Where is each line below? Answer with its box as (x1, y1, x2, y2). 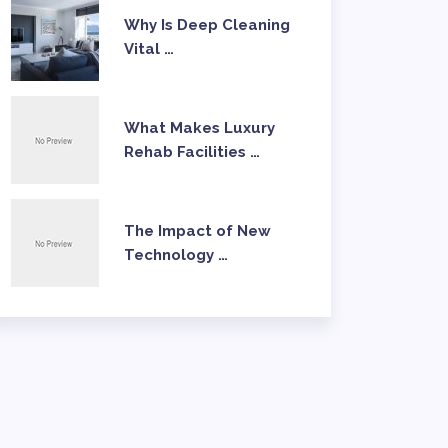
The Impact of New (124, 222, 271, 241)
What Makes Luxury (124, 119, 275, 138)
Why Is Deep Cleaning (124, 16, 290, 35)
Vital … (124, 40, 174, 59)
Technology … (124, 246, 228, 265)
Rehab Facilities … (124, 143, 260, 162)
